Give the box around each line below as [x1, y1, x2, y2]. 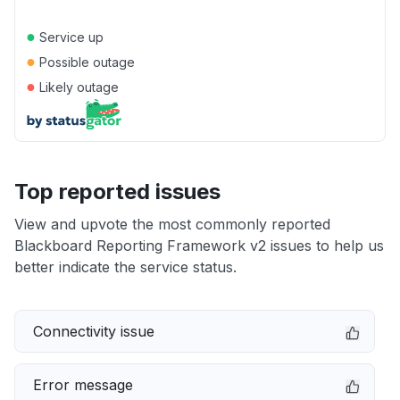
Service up [36, 29, 104, 45]
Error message [33, 376, 133, 394]
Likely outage [36, 79, 119, 95]
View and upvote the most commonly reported [14, 215, 330, 233]
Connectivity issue [33, 322, 154, 340]
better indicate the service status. [14, 258, 237, 276]
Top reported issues [14, 179, 221, 204]
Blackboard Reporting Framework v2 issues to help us [14, 237, 384, 254]
